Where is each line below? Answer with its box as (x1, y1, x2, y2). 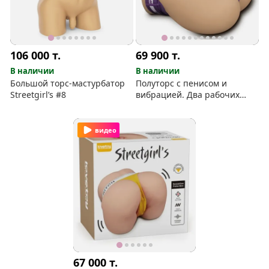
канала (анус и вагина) (136, 100, 230, 112)
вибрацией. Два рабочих (136, 88, 240, 100)
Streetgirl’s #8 (10, 88, 67, 100)
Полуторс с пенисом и (136, 77, 228, 89)
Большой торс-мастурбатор (10, 77, 125, 89)
